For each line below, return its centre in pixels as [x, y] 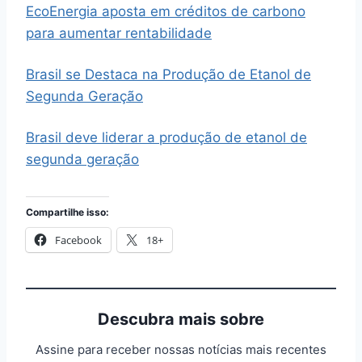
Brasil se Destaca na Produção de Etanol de [168, 75]
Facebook [78, 240]
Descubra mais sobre [181, 320]
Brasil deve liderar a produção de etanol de [166, 138]
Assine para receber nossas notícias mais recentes [181, 350]
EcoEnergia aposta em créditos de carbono [166, 12]
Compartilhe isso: [67, 213]
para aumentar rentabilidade [119, 34]
